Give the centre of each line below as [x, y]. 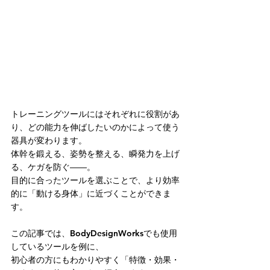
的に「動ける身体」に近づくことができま [91, 193]
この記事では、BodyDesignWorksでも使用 [94, 233]
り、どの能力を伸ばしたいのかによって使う [95, 127]
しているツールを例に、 [57, 246]
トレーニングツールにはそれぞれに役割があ [95, 114]
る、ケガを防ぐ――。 [53, 167]
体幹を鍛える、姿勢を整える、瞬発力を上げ [95, 154]
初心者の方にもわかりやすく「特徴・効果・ [95, 260]
